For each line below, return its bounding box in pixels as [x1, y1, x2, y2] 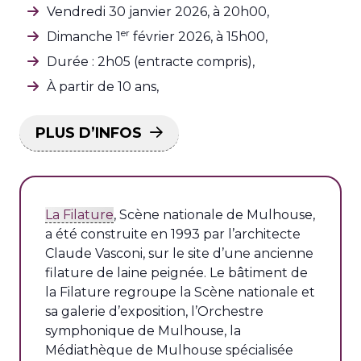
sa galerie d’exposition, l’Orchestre [45, 304, 263, 319]
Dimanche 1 [47, 29, 121, 44]
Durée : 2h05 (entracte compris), [47, 54, 255, 69]
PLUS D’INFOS [35, 124, 142, 142]
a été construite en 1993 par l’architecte [45, 226, 301, 242]
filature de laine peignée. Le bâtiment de [45, 265, 308, 280]
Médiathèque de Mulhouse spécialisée [45, 342, 293, 358]
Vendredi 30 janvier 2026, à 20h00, [47, 4, 269, 19]
